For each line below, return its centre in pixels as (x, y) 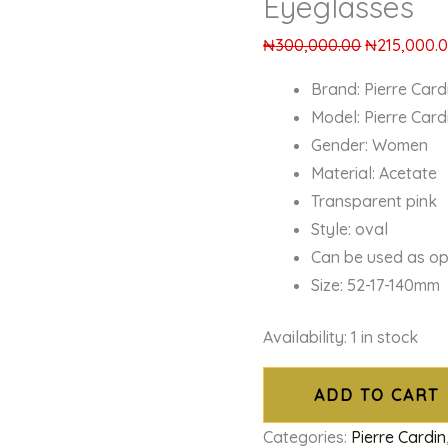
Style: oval (350, 229)
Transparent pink (374, 201)
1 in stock (385, 337)
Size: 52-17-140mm (376, 285)
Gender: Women (370, 145)
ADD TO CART (377, 395)
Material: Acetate (374, 173)
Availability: (305, 337)
